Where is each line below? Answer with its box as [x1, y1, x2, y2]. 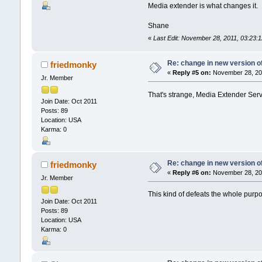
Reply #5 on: [172, 68, 211, 76]
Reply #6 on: [172, 168, 211, 176]
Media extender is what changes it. [148, 2, 258, 11]
